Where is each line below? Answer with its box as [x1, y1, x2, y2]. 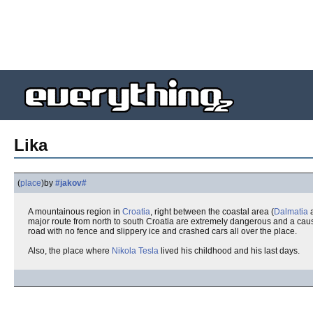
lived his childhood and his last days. [159, 246, 300, 256]
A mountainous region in [28, 207, 122, 217]
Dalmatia [274, 207, 308, 217]
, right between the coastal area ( [150, 207, 274, 217]
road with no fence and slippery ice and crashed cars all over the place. [28, 226, 297, 236]
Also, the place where [28, 246, 112, 256]
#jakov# [55, 178, 87, 188]
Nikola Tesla [112, 246, 159, 256]
